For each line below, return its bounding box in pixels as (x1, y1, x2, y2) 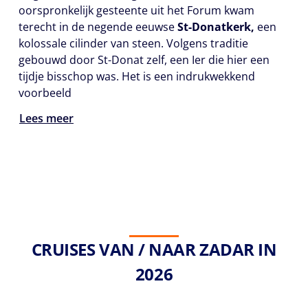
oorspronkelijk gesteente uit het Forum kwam (19, 3, 254, 18)
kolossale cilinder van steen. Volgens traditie (19, 36, 248, 51)
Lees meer (19, 111, 74, 126)
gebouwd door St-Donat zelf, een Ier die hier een (19, 52, 269, 67)
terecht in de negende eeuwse (19, 19, 177, 34)
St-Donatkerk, (177, 19, 254, 34)
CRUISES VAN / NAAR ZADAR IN (31, 237, 277, 261)
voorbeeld (19, 85, 71, 100)
